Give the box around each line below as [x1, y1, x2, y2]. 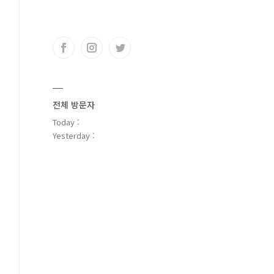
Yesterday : [53, 130, 95, 141]
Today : [53, 116, 80, 128]
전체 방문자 [53, 98, 95, 111]
